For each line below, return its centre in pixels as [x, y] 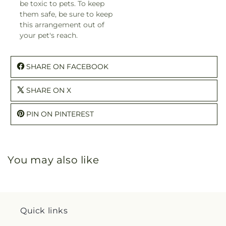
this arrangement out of [62, 24]
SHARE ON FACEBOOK [67, 66]
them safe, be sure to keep [66, 14]
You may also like [53, 160]
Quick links [44, 211]
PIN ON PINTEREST [60, 114]
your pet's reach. [49, 35]
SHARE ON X [49, 90]
